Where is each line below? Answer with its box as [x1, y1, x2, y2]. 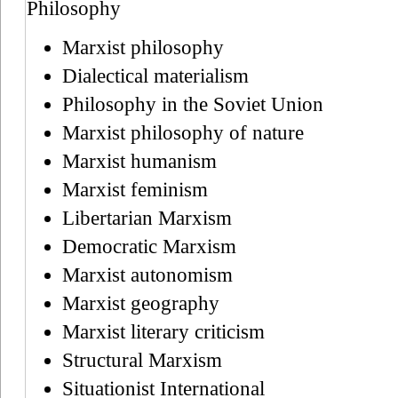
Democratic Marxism [62, 235, 236, 258]
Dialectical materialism [62, 64, 249, 87]
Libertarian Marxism [62, 206, 232, 229]
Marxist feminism [62, 178, 208, 201]
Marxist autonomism [62, 263, 233, 286]
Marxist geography [62, 291, 219, 314]
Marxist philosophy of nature [62, 121, 304, 144]
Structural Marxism [62, 348, 222, 371]
